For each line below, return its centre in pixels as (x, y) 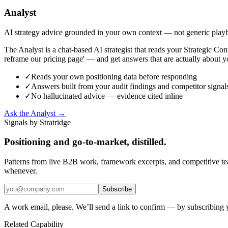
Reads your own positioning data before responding (114, 76)
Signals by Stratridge (37, 122)
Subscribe (117, 189)
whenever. (21, 171)
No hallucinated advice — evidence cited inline (107, 96)
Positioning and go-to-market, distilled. (85, 142)
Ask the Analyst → (35, 113)
